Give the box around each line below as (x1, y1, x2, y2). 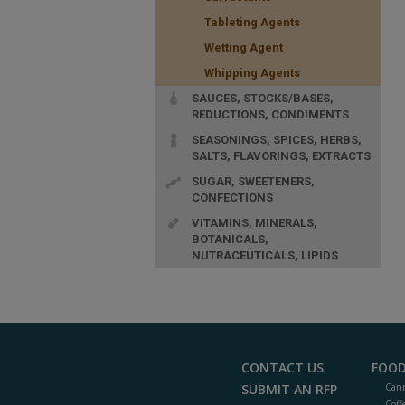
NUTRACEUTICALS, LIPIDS (192, 248, 338, 262)
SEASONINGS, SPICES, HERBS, (192, 132, 362, 146)
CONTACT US (241, 358, 324, 376)
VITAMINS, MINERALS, (192, 215, 317, 230)
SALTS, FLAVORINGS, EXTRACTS (192, 148, 371, 163)
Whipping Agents (204, 65, 300, 80)
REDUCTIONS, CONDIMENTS (192, 107, 349, 121)
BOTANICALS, (192, 231, 268, 246)
